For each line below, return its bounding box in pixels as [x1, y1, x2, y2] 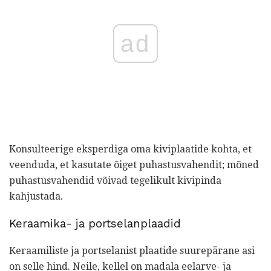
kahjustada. [9, 191, 63, 203]
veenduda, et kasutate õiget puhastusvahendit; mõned [9, 159, 259, 171]
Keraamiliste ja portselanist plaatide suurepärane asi [9, 244, 255, 256]
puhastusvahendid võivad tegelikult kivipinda [9, 175, 221, 187]
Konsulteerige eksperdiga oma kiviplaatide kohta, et [9, 143, 252, 155]
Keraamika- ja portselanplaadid [9, 217, 181, 231]
